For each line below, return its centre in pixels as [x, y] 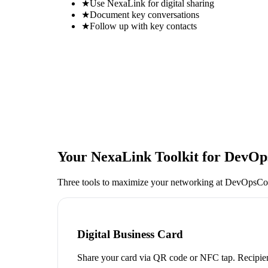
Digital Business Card [130, 234]
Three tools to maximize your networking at [141, 182]
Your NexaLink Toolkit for [141, 156]
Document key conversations [144, 14]
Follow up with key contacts [143, 26]
